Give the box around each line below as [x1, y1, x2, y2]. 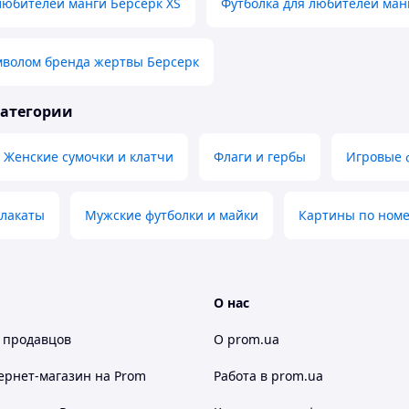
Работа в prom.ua [214, 367, 323, 385]
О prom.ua [214, 330, 279, 349]
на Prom [95, 367, 146, 385]
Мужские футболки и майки [85, 206, 258, 225]
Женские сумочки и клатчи [4, 148, 173, 166]
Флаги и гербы [214, 148, 306, 166]
